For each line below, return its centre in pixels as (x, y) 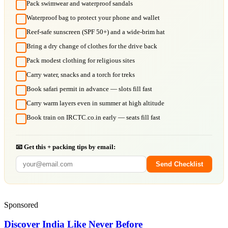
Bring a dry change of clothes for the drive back (92, 46)
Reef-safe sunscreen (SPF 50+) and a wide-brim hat (96, 32)
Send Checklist (179, 164)
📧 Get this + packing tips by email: (66, 147)
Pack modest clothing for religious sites (81, 60)
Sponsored (21, 205)
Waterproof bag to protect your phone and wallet (93, 17)
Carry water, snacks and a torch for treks (81, 74)
